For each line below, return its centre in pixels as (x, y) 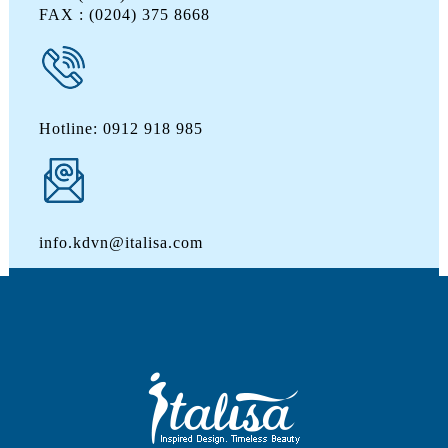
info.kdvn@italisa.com (120, 242)
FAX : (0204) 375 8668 (124, 14)
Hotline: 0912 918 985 (120, 128)
